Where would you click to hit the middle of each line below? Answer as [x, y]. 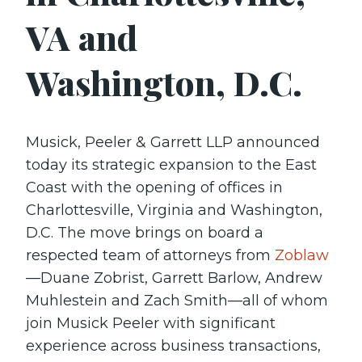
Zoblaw [302, 255]
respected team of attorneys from [150, 255]
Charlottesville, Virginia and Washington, [174, 210]
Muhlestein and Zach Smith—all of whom [177, 301]
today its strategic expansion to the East [171, 165]
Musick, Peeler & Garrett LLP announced [173, 142]
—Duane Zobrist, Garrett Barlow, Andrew [174, 278]
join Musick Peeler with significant [151, 323]
